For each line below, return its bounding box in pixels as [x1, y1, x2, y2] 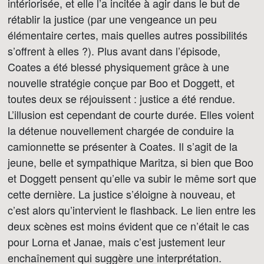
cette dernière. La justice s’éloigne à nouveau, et [8, 186, 235, 202]
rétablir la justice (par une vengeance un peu [8, 11, 217, 27]
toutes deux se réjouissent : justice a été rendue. [8, 91, 235, 106]
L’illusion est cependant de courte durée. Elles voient [8, 107, 254, 122]
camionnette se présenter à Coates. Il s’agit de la [8, 138, 237, 154]
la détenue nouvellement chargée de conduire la [8, 123, 234, 138]
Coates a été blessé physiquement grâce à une [8, 59, 229, 74]
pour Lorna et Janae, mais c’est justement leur [8, 234, 225, 249]
